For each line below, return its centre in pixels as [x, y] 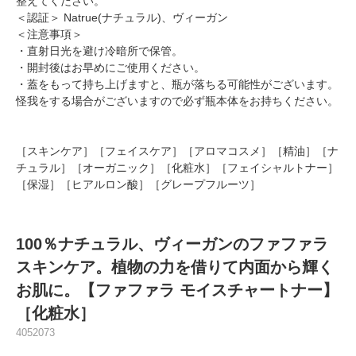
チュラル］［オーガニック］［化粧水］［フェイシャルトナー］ [177, 168]
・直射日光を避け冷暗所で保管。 [99, 51]
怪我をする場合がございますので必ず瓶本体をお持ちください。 [177, 101]
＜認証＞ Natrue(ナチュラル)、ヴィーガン [122, 18]
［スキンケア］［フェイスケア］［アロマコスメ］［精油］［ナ [177, 151]
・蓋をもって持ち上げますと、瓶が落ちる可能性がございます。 [177, 85]
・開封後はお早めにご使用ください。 [110, 68]
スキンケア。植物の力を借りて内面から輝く [175, 267]
